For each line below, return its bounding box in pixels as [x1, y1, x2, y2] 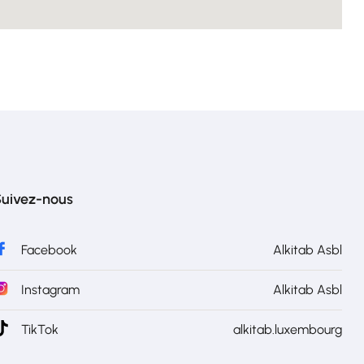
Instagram [21, 282, 80, 297]
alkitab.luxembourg [233, 322, 342, 337]
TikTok [21, 322, 58, 337]
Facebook [21, 242, 77, 258]
